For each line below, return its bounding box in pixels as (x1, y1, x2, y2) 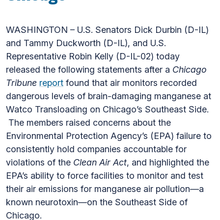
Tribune (6, 78, 37, 88)
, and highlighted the (127, 157, 209, 167)
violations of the (6, 157, 73, 167)
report (39, 78, 63, 88)
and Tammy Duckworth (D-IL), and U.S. (6, 38, 166, 48)
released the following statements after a (6, 64, 172, 75)
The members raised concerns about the (6, 117, 171, 128)
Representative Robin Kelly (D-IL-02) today (6, 51, 180, 61)
